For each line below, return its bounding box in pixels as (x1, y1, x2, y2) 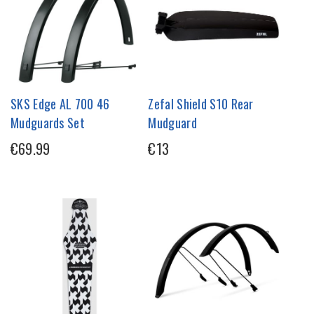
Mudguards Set (11, 114, 85, 132)
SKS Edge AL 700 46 (11, 95, 110, 114)
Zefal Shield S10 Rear (148, 95, 254, 114)
